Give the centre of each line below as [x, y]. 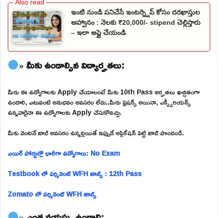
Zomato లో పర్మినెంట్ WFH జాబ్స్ [52, 194]
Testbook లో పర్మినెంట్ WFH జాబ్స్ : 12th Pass [75, 173]
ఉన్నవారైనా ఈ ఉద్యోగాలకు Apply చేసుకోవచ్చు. [65, 112]
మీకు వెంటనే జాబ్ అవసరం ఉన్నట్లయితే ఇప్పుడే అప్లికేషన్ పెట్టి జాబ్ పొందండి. [96, 132]
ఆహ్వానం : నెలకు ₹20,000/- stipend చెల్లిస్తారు [136, 22]
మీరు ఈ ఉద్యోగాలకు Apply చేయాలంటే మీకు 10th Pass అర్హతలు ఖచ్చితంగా [104, 91]
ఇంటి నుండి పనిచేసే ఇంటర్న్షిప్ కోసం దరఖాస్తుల [136, 12]
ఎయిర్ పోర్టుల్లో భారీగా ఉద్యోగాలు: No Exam [64, 153]
